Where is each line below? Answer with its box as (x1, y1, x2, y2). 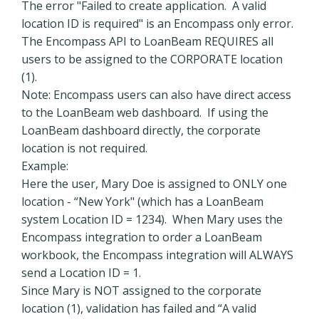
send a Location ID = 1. (21, 265, 141, 281)
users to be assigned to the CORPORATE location (21, 51, 283, 67)
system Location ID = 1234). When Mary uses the (21, 211, 283, 227)
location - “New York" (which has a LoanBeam (21, 194, 263, 209)
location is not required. (21, 140, 150, 156)
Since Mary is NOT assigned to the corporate (21, 283, 261, 298)
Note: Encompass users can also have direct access (21, 87, 291, 103)
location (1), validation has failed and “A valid (21, 300, 256, 316)
